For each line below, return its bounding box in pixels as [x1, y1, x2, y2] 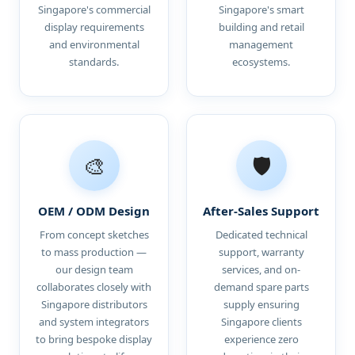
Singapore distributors [40, 297, 147, 311]
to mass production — [41, 245, 147, 259]
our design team [55, 262, 133, 277]
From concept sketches [39, 227, 149, 242]
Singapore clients [220, 315, 302, 329]
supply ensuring [223, 297, 300, 311]
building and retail [218, 20, 304, 34]
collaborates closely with [36, 280, 151, 294]
